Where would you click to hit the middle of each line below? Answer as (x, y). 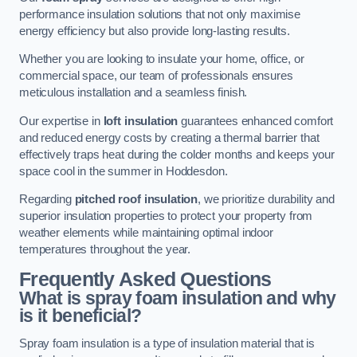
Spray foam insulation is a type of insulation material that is (167, 344)
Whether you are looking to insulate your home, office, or (162, 59)
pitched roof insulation (136, 200)
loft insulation (141, 121)
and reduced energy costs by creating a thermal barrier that (169, 137)
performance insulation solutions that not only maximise (160, 14)
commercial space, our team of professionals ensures (156, 76)
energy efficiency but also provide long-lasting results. (155, 31)
